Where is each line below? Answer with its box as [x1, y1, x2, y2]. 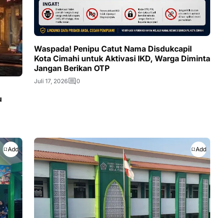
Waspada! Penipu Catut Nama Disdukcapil [34, 44, 192, 54]
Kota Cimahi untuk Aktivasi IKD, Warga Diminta [34, 54, 210, 64]
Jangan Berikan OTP [34, 63, 109, 73]
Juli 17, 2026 [34, 77, 68, 85]
